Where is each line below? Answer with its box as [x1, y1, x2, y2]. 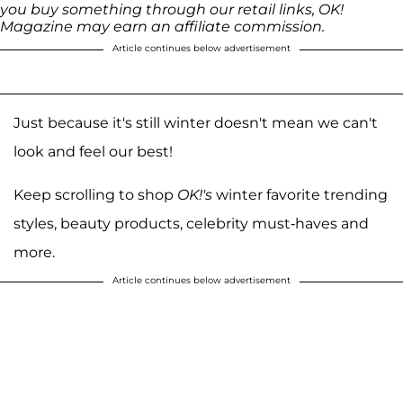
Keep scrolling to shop [13, 185, 174, 203]
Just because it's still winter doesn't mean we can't [13, 113, 378, 131]
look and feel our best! [13, 142, 173, 160]
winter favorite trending [216, 185, 388, 203]
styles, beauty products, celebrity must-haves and [13, 214, 369, 232]
